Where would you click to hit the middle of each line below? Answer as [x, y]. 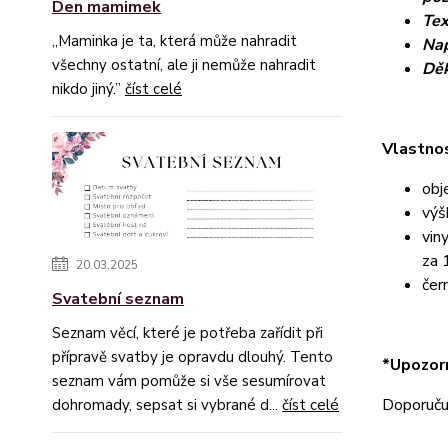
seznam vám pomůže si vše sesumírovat [189, 381]
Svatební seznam [118, 299]
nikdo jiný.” [88, 89]
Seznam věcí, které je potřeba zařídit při [187, 333]
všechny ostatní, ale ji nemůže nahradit [184, 65]
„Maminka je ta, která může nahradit [174, 41]
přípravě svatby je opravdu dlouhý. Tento [192, 357]
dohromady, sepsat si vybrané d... [167, 405]
